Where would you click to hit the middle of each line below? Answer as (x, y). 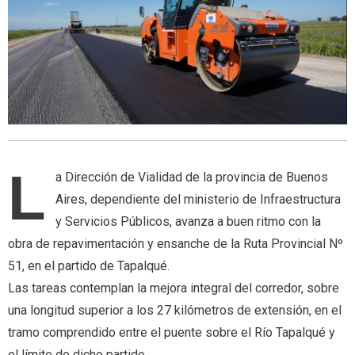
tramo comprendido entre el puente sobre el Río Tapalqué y (172, 333)
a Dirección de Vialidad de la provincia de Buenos (192, 177)
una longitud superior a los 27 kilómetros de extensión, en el (175, 311)
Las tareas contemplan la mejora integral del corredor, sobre (174, 288)
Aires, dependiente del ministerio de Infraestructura (198, 200)
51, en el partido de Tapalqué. (89, 266)
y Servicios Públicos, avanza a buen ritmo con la (188, 222)
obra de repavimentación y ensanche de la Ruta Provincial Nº (176, 244)
